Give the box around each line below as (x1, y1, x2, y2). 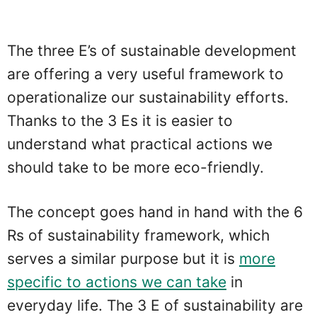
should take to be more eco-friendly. (7, 158, 264, 177)
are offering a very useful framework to (7, 65, 284, 83)
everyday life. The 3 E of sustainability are (7, 296, 303, 314)
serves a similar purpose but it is (7, 249, 239, 267)
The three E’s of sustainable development (7, 42, 296, 60)
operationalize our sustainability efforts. (7, 88, 289, 107)
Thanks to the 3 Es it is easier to (7, 112, 233, 130)
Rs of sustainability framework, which (7, 226, 270, 244)
